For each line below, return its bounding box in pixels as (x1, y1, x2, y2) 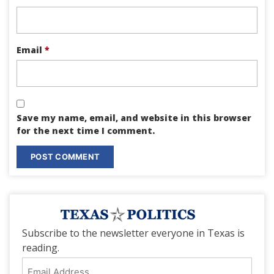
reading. (22, 240, 59, 254)
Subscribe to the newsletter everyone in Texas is (22, 226, 245, 240)
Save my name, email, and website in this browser (17, 111, 251, 124)
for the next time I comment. (17, 124, 155, 136)
